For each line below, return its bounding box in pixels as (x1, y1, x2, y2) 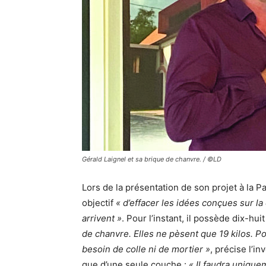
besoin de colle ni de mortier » (82, 243, 210, 255)
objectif (82, 197, 116, 209)
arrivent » (82, 213, 122, 224)
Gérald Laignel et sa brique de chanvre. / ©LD (82, 155, 221, 164)
